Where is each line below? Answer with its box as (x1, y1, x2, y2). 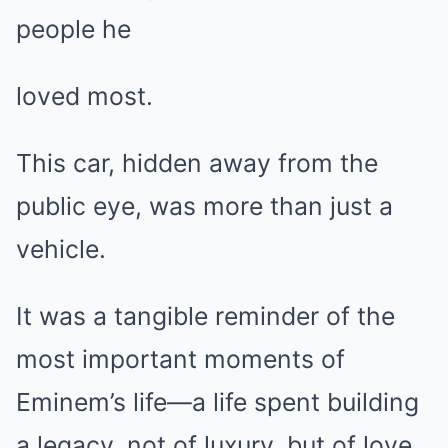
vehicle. (16, 234, 106, 264)
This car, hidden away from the (16, 148, 378, 178)
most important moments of (16, 344, 345, 374)
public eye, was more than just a (16, 191, 393, 221)
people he (16, 14, 131, 44)
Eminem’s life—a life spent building (16, 387, 419, 417)
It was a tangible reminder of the (16, 301, 395, 331)
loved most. (16, 81, 153, 111)
